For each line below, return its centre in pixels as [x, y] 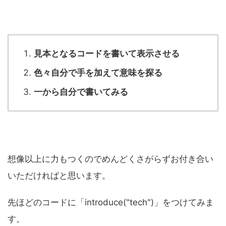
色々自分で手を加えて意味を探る [98, 73]
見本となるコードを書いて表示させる [107, 54]
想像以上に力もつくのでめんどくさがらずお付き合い [110, 159]
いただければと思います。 [59, 176]
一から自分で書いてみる [81, 92]
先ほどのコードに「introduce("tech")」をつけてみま [111, 203]
